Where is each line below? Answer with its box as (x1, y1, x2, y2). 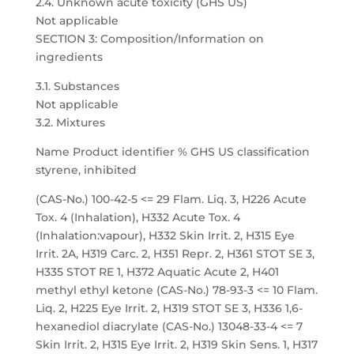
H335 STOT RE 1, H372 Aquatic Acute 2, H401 (35, 265, 279, 279)
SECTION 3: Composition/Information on (35, 32, 264, 46)
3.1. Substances (35, 79, 119, 93)
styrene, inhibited (35, 163, 137, 177)
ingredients (35, 50, 103, 64)
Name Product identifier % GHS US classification (35, 145, 310, 159)
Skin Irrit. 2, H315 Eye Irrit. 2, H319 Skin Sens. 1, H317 (35, 337, 318, 352)
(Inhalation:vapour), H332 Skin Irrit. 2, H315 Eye (35, 228, 295, 243)
